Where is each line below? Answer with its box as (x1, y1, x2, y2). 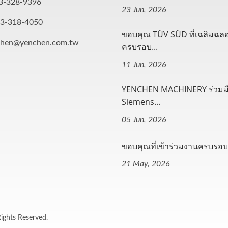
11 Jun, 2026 (122, 61, 166, 69)
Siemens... (122, 96, 160, 107)
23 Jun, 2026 (122, 6, 166, 14)
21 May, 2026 (122, 160, 170, 168)
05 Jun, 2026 (122, 116, 166, 124)
